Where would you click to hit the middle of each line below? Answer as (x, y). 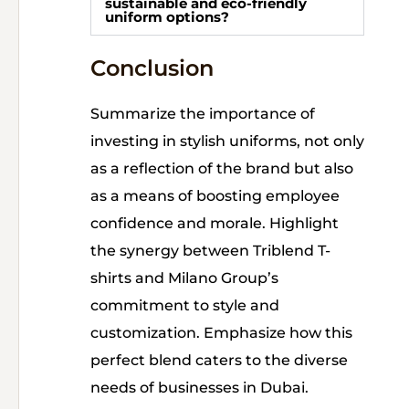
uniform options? (167, 17)
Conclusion (152, 68)
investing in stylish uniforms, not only (227, 142)
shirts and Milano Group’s (184, 278)
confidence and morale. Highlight (215, 224)
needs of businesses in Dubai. (199, 388)
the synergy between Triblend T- (210, 251)
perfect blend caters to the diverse (219, 361)
